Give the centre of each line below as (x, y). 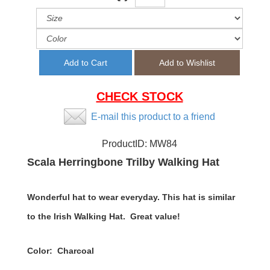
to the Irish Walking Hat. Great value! (104, 217)
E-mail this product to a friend (153, 117)
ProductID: (126, 144)
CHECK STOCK (140, 97)
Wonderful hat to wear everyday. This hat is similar (131, 197)
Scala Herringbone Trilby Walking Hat (123, 162)
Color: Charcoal (61, 251)
